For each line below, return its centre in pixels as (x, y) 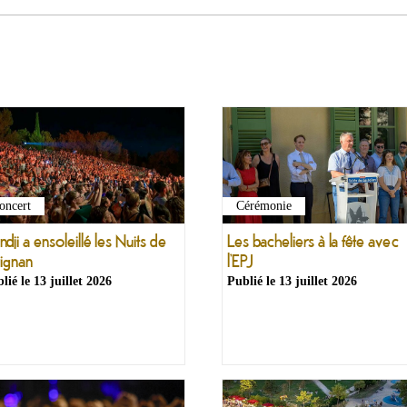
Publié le (253, 281)
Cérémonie (264, 206)
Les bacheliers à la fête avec (313, 241)
